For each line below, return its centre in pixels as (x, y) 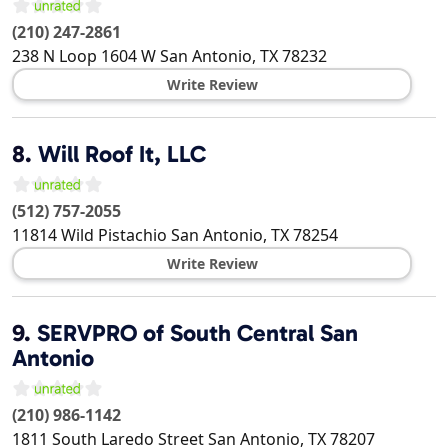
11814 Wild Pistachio (89, 235)
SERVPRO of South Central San (197, 333)
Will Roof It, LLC (122, 154)
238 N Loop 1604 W (84, 56)
